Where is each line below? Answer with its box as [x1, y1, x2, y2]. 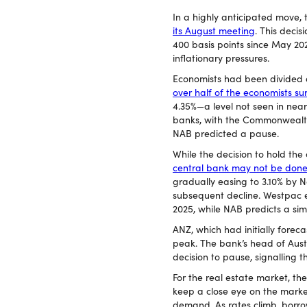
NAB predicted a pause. [173, 127, 279, 140]
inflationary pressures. [173, 51, 269, 64]
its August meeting [173, 24, 255, 37]
